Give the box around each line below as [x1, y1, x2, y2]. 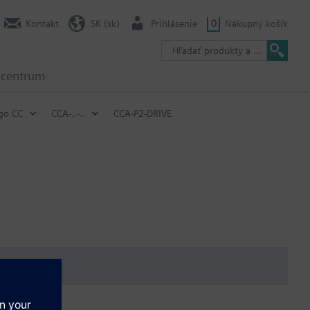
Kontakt [26, 17, 59, 29]
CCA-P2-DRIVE [113, 107, 172, 119]
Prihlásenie [151, 17, 197, 29]
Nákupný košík [225, 17, 288, 29]
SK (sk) [90, 17, 120, 29]
